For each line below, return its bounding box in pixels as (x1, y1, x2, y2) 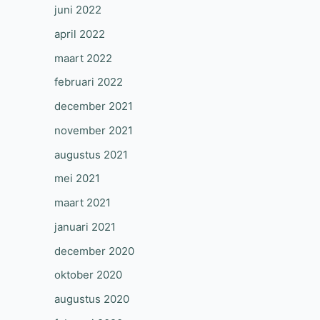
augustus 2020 (54, 292, 129, 306)
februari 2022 (54, 75, 123, 89)
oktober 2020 (54, 268, 122, 282)
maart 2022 (54, 51, 112, 65)
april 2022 (54, 26, 105, 41)
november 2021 (54, 123, 133, 137)
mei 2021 (54, 171, 100, 186)
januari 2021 (54, 219, 116, 234)
